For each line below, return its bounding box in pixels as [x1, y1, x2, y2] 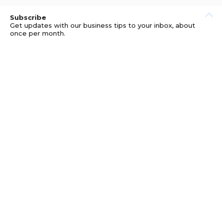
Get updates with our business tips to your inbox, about [10, 21, 195, 29]
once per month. [10, 29, 65, 37]
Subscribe [10, 13, 46, 21]
